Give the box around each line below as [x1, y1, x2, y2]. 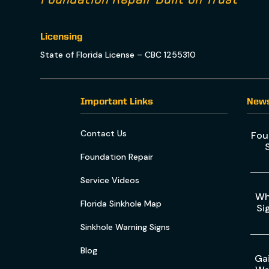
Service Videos [80, 174, 140, 186]
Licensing [40, 32, 83, 42]
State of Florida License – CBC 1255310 [40, 49, 196, 60]
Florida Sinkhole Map [80, 198, 162, 210]
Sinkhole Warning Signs [80, 222, 171, 233]
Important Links [80, 97, 154, 107]
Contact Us [80, 127, 127, 139]
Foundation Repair [80, 151, 154, 162]
